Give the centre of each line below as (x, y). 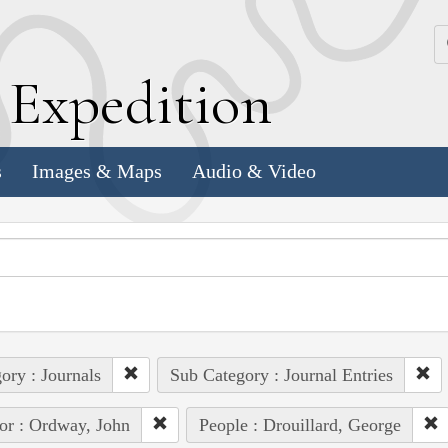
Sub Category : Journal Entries (281, 374)
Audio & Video (254, 171)
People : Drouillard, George (299, 424)
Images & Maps (97, 171)
